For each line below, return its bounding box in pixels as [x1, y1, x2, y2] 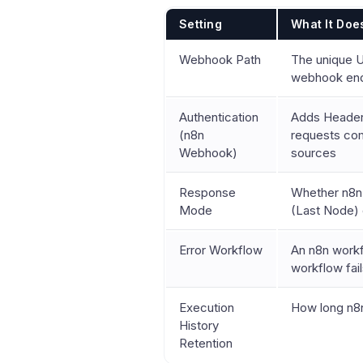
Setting [179, 17, 222, 31]
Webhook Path [179, 52, 261, 67]
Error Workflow [179, 242, 263, 258]
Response [179, 185, 236, 200]
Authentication [179, 109, 258, 125]
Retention [179, 335, 233, 351]
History [179, 318, 219, 333]
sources [291, 145, 336, 160]
